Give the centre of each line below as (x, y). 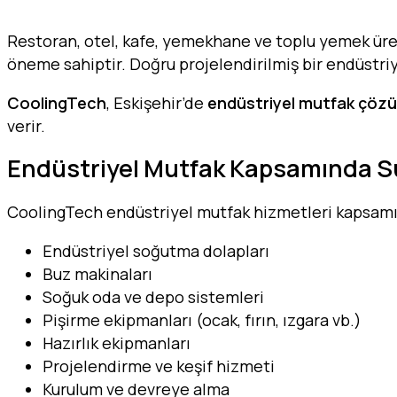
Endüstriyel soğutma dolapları (156, 250)
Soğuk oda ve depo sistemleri (153, 296)
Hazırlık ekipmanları (117, 343)
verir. (26, 125)
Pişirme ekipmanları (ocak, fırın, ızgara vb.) (202, 319)
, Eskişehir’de (157, 102)
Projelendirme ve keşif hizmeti (159, 366)
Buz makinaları (97, 273)
